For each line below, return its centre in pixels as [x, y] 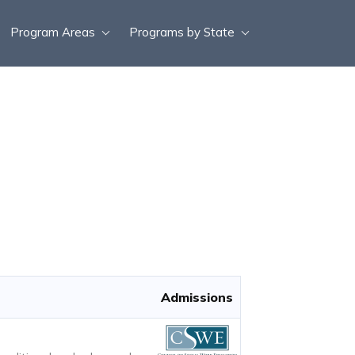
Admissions [197, 297]
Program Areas [53, 32]
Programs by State [182, 32]
